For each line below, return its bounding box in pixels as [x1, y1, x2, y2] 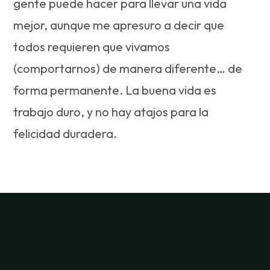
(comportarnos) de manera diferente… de [13, 60, 243, 76]
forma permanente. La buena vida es [13, 82, 217, 98]
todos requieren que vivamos [13, 39, 171, 54]
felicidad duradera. [13, 125, 118, 141]
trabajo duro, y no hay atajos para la [13, 104, 209, 119]
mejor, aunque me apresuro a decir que [13, 17, 225, 33]
